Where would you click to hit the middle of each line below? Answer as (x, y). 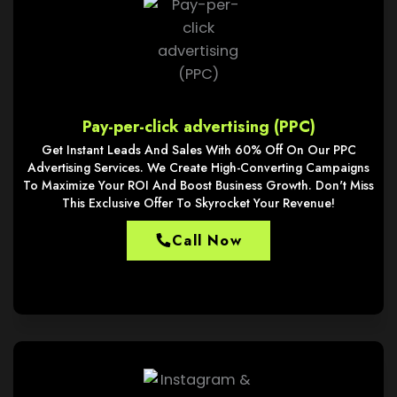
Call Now (207, 240)
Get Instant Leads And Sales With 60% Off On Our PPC (198, 149)
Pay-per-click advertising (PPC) (198, 126)
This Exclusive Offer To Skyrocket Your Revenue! (198, 202)
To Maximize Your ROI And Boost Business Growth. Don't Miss (198, 185)
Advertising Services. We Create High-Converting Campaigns (198, 167)
